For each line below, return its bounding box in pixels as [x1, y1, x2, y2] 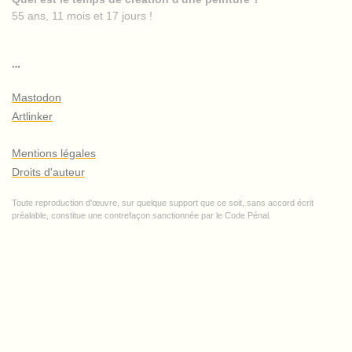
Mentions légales [12, 147, 96, 160]
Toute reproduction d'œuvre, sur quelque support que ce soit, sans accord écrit [12, 197, 313, 207]
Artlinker [12, 109, 53, 123]
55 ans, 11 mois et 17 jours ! [12, 9, 152, 23]
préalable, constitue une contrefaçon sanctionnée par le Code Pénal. [12, 210, 271, 220]
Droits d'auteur [12, 165, 85, 178]
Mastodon [12, 90, 61, 104]
